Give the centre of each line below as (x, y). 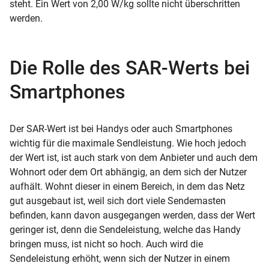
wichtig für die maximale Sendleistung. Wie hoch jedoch (128, 143)
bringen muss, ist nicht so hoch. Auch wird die (106, 244)
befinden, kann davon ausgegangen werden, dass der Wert (132, 215)
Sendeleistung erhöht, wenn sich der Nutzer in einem (120, 258)
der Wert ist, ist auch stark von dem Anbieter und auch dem (134, 157)
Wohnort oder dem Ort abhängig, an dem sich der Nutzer (128, 172)
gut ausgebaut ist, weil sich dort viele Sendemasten (118, 201)
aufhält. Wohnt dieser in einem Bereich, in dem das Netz (127, 186)
